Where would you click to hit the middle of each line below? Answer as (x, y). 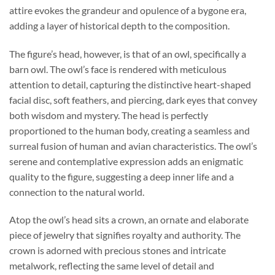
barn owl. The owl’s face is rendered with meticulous (118, 69)
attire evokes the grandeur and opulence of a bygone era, (128, 10)
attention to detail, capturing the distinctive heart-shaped (130, 84)
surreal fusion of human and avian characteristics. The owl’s (133, 145)
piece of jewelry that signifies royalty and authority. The (125, 235)
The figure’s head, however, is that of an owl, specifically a (128, 53)
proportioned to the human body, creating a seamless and (130, 130)
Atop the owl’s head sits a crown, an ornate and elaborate (129, 220)
